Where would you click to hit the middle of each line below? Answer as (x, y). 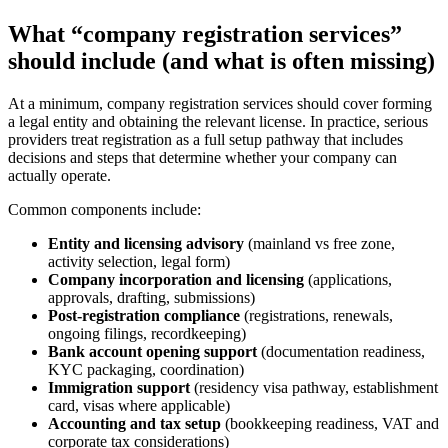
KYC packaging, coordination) (146, 369)
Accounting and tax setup (134, 423)
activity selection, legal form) (139, 261)
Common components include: (104, 209)
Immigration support (119, 387)
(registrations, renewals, (316, 315)
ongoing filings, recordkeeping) (147, 333)
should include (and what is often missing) (221, 60)
